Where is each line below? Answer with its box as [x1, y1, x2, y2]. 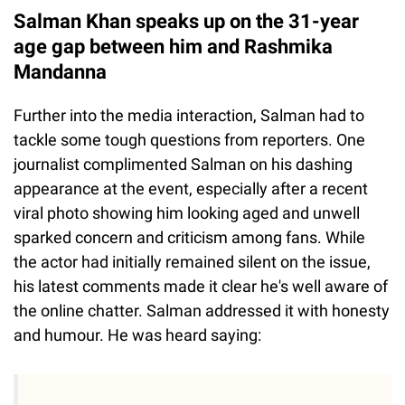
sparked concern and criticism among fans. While [14, 227, 365, 247]
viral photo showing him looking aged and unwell [14, 202, 360, 222]
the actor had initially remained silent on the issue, [14, 251, 371, 271]
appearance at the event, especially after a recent [14, 178, 368, 198]
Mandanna [14, 60, 107, 83]
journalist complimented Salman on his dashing [14, 154, 353, 174]
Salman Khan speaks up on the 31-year [14, 9, 359, 33]
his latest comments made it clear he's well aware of [14, 276, 388, 296]
